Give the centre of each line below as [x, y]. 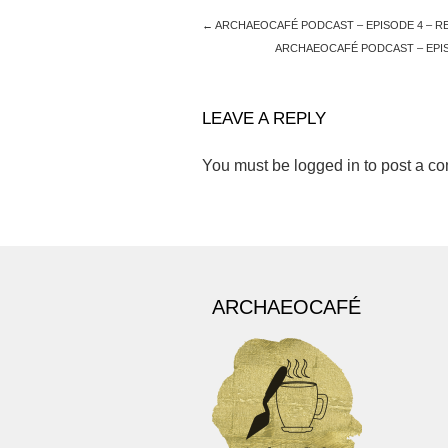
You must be [248, 165]
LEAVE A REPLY [264, 118]
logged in [327, 165]
